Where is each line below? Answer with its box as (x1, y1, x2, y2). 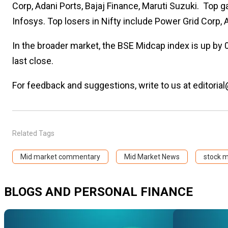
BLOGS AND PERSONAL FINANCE (4, 184, 193, 199)
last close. (12, 55, 53, 66)
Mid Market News (124, 153, 180, 161)
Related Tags (12, 129, 54, 137)
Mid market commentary (20, 153, 100, 161)
